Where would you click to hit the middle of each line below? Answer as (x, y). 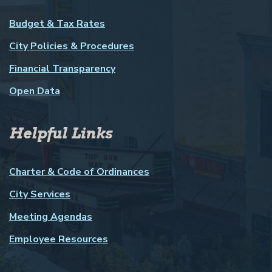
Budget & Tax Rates (57, 24)
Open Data (35, 91)
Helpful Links (61, 134)
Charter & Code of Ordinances (79, 172)
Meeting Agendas (51, 217)
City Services (40, 195)
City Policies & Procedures (72, 46)
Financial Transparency (62, 69)
